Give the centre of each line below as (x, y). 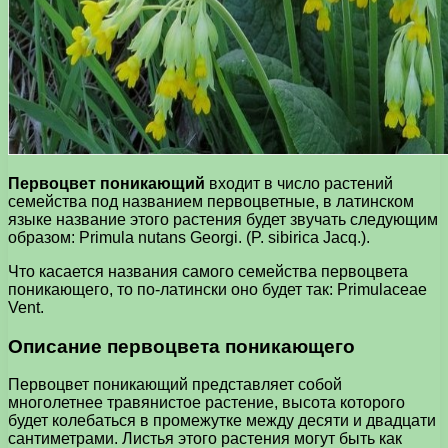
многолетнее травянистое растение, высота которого (206, 403)
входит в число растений (299, 183)
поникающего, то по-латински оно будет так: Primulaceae (217, 289)
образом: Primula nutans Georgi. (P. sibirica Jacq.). (189, 237)
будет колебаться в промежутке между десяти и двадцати (222, 421)
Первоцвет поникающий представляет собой (175, 385)
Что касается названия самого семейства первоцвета (208, 271)
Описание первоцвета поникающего (181, 346)
